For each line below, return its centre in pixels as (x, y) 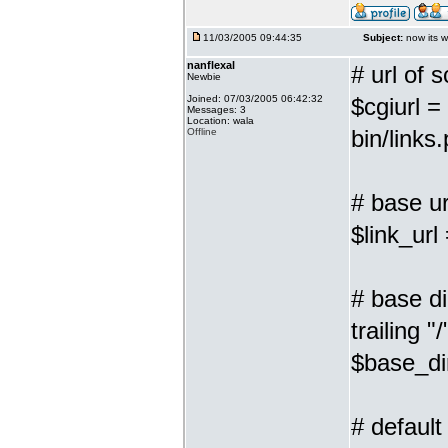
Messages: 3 (216, 109)
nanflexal (211, 65)
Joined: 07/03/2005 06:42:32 (255, 98)
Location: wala (220, 120)
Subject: (383, 37)
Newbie (204, 76)
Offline (202, 131)
